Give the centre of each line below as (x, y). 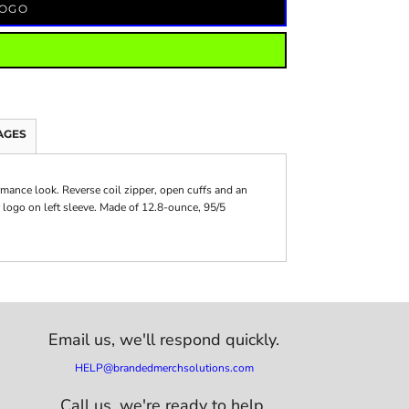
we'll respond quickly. (200, 339)
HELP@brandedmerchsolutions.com (164, 367)
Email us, (84, 339)
